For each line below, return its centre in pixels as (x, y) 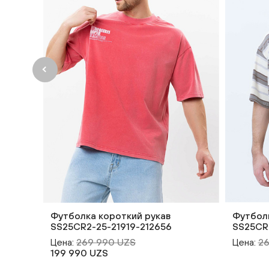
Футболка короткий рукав (110, 215)
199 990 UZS (79, 252)
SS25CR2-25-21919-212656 (111, 226)
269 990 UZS (106, 242)
